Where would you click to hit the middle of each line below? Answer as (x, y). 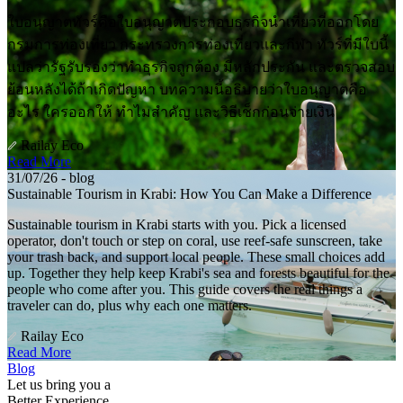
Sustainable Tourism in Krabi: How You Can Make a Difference (189, 194)
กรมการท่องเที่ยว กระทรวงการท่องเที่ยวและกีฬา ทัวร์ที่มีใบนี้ (198, 45)
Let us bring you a (59, 385)
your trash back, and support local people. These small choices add (196, 257)
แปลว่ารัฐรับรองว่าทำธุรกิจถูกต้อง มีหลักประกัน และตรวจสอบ (201, 67)
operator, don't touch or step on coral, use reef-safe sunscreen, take (195, 241)
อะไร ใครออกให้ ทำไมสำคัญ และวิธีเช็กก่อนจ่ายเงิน (171, 112)
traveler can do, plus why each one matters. (130, 306)
